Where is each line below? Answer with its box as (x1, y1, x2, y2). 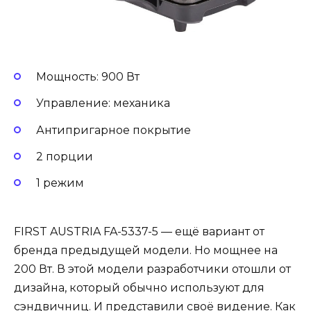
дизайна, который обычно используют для (14, 281, 264, 295)
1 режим (36, 176, 84, 190)
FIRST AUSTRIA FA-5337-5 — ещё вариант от (14, 225, 264, 239)
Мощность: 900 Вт (36, 70, 140, 84)
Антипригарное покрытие (36, 123, 191, 137)
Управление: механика (36, 96, 170, 110)
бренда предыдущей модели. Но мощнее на (14, 244, 278, 258)
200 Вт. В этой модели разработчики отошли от (14, 262, 291, 276)
